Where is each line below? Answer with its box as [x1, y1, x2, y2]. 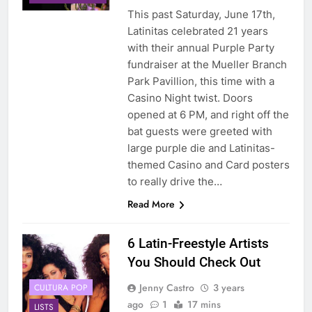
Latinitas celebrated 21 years [127, 24, 268, 38]
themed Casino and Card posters [127, 158, 290, 172]
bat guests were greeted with [127, 125, 272, 139]
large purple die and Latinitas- [127, 141, 275, 155]
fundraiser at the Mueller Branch [127, 58, 287, 72]
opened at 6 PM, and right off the [127, 108, 289, 122]
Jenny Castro [139, 281, 194, 295]
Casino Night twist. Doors [127, 91, 253, 105]
